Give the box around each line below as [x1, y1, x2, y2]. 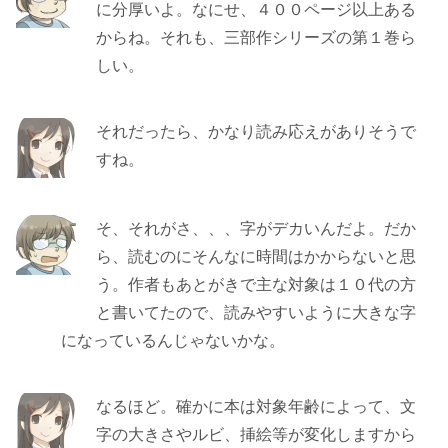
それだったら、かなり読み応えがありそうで [96, 123, 416, 140]
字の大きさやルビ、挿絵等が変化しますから [96, 426, 416, 443]
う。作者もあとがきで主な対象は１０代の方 [96, 276, 416, 293]
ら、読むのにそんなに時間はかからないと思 [96, 248, 416, 265]
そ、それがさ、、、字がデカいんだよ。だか [96, 220, 416, 237]
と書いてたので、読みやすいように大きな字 [96, 304, 416, 321]
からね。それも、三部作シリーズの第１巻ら [96, 29, 416, 46]
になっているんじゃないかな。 [61, 332, 285, 349]
